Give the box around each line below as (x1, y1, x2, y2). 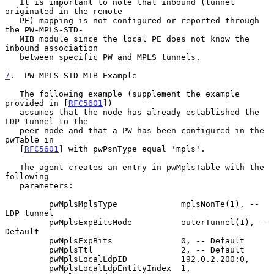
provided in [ (5, 98, 68, 108)
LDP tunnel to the (5, 116, 88, 126)
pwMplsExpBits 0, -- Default (5, 235, 49, 245)
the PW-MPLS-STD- (5, 24, 83, 34)
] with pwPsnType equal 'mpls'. (59, 144, 206, 154)
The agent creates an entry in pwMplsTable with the (5, 162, 20, 172)
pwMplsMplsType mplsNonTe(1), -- (5, 199, 49, 209)
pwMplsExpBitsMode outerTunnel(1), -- (5, 217, 49, 227)
